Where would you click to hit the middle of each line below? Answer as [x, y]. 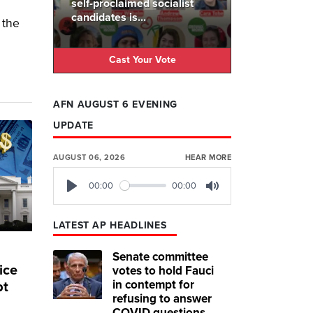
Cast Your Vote [142, 60]
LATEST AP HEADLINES [110, 225]
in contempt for [153, 284]
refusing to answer [162, 298]
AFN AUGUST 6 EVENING [115, 104]
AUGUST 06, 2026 [89, 157]
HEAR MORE [208, 157]
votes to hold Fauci [163, 270]
